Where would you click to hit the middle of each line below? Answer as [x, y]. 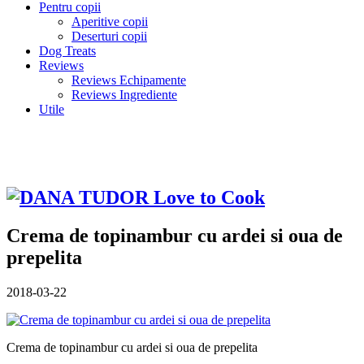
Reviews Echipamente [129, 80]
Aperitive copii [110, 22]
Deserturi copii [109, 36]
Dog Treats [67, 51]
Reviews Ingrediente [124, 95]
